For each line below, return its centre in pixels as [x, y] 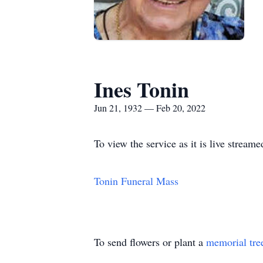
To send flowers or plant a [150, 242]
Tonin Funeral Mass [136, 181]
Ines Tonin [141, 89]
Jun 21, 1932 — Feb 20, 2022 [150, 108]
